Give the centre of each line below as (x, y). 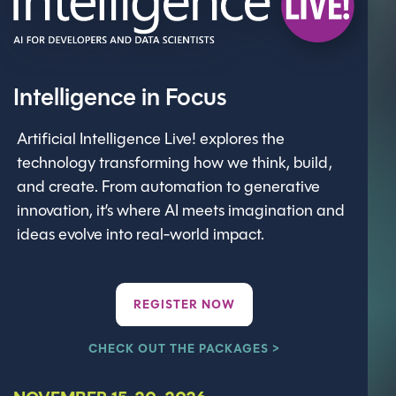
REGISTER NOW (184, 306)
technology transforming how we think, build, (175, 164)
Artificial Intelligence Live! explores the (151, 141)
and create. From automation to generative (168, 188)
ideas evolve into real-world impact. (141, 236)
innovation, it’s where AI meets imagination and (181, 212)
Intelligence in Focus (120, 100)
